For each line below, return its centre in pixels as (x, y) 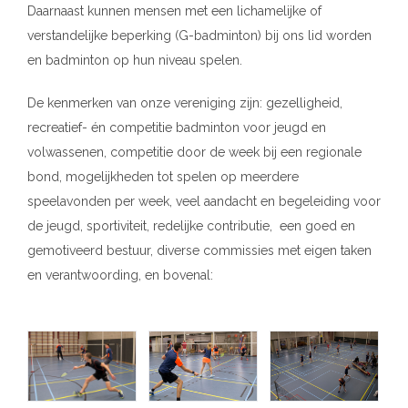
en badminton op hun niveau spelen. (135, 60)
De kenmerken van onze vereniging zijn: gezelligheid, (185, 102)
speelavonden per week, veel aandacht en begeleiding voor (204, 201)
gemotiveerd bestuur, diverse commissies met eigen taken (199, 250)
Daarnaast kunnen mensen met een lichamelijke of (174, 10)
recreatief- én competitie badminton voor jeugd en (177, 127)
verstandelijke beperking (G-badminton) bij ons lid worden (199, 35)
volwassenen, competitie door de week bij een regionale (194, 152)
